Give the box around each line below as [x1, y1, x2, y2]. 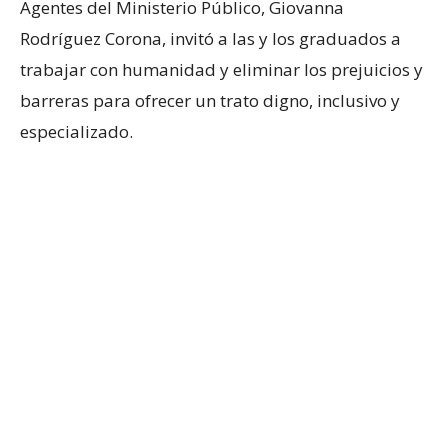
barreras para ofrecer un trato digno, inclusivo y [20, 88, 400, 112]
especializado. [20, 119, 133, 143]
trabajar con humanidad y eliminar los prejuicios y [20, 57, 423, 81]
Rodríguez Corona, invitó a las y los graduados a [20, 26, 401, 50]
